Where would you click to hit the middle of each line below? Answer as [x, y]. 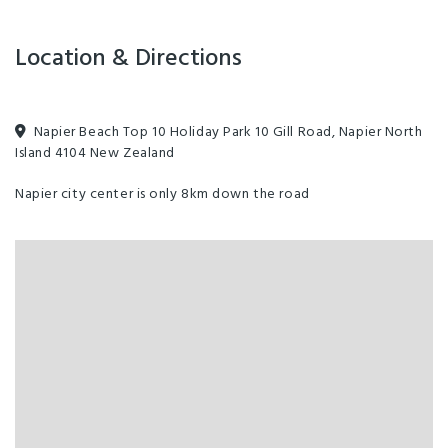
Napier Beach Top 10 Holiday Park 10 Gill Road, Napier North [228, 132]
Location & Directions [128, 58]
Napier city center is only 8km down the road [162, 194]
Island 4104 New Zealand [95, 153]
